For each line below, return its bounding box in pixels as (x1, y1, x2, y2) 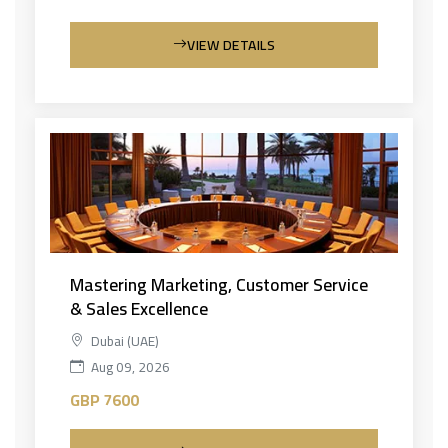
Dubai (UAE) (88, 327, 159, 354)
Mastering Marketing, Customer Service (70, 267, 368, 301)
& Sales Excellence (70, 291, 208, 325)
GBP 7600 (70, 384, 139, 415)
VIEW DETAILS (187, 31, 276, 58)
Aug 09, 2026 (88, 353, 170, 380)
